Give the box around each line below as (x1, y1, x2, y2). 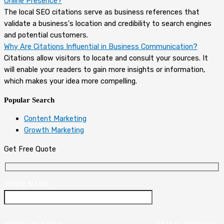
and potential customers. (4, 30, 88, 40)
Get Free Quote (4, 144, 56, 153)
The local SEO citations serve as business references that (4, 7, 199, 17)
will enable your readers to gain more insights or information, (4, 65, 205, 74)
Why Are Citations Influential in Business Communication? (4, 42, 197, 51)
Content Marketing (24, 114, 86, 123)
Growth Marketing (24, 125, 84, 135)
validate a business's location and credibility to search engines (4, 19, 211, 28)
